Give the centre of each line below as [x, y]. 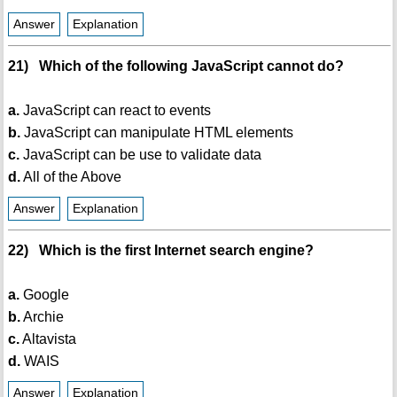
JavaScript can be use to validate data [140, 155]
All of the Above [70, 177]
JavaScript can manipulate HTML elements [156, 133]
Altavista [47, 339]
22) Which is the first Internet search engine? [160, 251]
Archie [42, 317]
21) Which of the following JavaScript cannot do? [175, 66]
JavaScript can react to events [115, 111]
